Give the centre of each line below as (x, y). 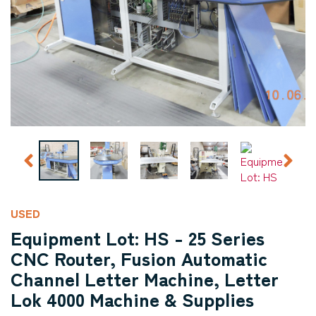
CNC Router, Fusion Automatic (139, 258)
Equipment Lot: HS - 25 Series (138, 237)
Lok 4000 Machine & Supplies (132, 299)
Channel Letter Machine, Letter (145, 278)
